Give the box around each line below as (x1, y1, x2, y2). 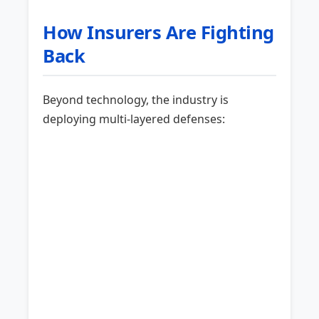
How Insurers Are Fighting (43, 20, 274, 46)
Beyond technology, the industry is (43, 92, 229, 108)
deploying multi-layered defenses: (43, 111, 226, 127)
